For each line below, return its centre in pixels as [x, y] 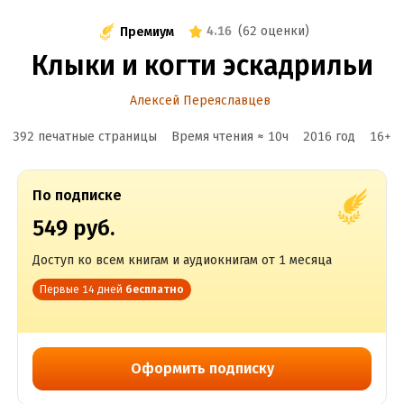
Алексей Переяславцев [200, 101]
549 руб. [73, 228]
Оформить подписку [202, 368]
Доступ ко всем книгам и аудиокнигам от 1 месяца [182, 260]
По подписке [77, 195]
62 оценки [274, 31]
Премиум [147, 32]
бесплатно [154, 289]
